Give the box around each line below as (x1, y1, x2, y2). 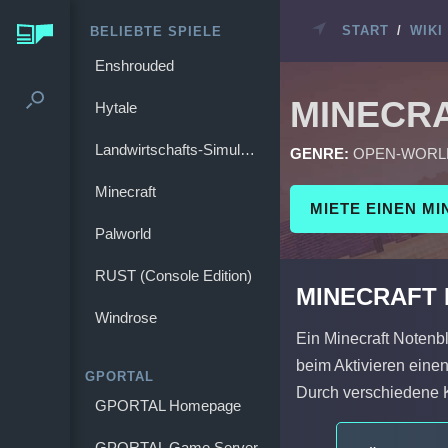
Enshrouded (95, 57, 174, 74)
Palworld (95, 225, 151, 242)
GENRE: (290, 145, 353, 162)
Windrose (95, 309, 157, 326)
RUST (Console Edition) (95, 267, 252, 284)
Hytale (95, 99, 137, 116)
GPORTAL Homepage (95, 397, 241, 414)
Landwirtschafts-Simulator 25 (240, 141, 255, 158)
